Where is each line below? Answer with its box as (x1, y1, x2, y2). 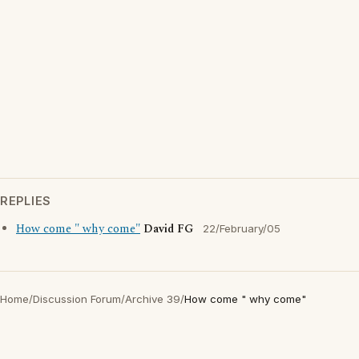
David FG (143, 220, 193, 238)
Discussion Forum (33, 292, 121, 305)
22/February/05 (203, 222, 280, 235)
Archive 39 (125, 292, 180, 305)
